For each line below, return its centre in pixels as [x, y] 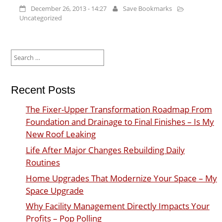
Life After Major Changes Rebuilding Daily [105, 150]
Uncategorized [41, 18]
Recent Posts [43, 90]
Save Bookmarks [148, 9]
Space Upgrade [55, 190]
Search [20, 53]
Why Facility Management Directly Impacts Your [117, 206]
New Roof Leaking [60, 134]
